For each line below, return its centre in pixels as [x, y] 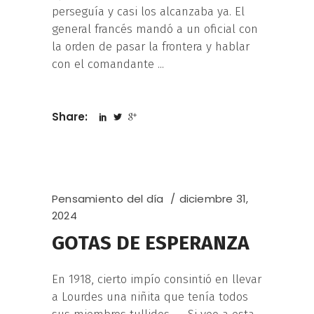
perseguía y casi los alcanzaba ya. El [148, 12]
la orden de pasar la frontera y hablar [151, 47]
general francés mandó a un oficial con [155, 29]
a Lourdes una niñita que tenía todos [150, 297]
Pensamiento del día [108, 199]
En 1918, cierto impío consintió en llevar [157, 280]
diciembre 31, [214, 199]
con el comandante [105, 64]
